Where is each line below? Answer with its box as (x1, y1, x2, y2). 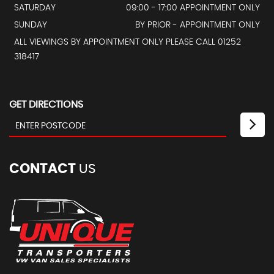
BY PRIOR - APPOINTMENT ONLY (135, 20, 260, 29)
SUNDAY (14, 20, 47, 29)
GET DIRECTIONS (9, 99, 83, 109)
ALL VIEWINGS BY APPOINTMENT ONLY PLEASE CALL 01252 (14, 37, 241, 46)
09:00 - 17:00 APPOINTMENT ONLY (126, 3, 260, 12)
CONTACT (9, 161, 76, 176)
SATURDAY (14, 3, 56, 12)
